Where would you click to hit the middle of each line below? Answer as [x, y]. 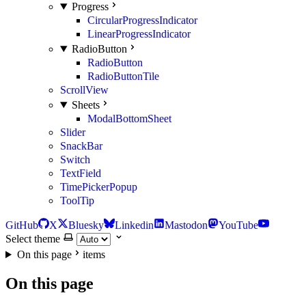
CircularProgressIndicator [142, 20]
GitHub [22, 225]
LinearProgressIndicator [139, 34]
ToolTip [77, 200]
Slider [73, 132]
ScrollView [84, 90]
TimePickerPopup [99, 187]
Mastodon [186, 225]
